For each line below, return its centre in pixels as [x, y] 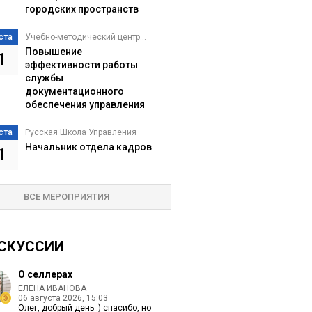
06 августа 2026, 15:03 [63, 298]
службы [44, 78]
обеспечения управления [85, 104]
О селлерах [45, 274]
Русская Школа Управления [80, 132]
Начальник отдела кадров [88, 147]
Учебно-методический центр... [85, 37]
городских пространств [81, 9]
